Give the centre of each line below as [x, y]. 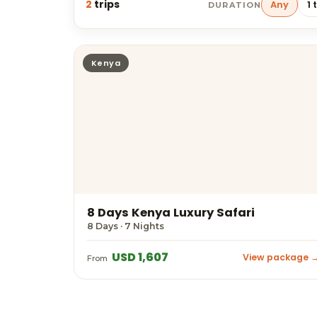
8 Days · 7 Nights [126, 226]
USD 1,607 [139, 257]
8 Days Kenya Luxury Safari [171, 213]
